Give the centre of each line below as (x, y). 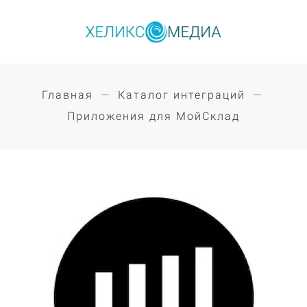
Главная (67, 95)
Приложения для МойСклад (153, 116)
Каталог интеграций (181, 95)
